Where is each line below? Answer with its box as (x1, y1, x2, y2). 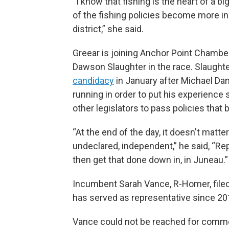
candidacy (73, 75, 114, 86)
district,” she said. (73, 23, 144, 34)
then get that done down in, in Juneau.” (73, 154, 228, 165)
